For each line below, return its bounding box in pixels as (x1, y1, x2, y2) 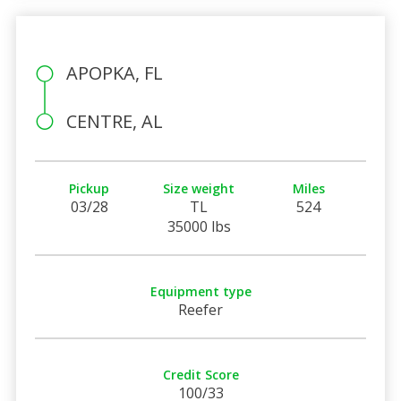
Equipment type (149, 282, 252, 300)
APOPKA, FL (65, 60, 163, 85)
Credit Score (162, 365, 239, 383)
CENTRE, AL (65, 108, 163, 133)
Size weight (163, 179, 235, 197)
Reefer (178, 299, 223, 320)
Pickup (69, 179, 110, 197)
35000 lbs (166, 216, 231, 236)
